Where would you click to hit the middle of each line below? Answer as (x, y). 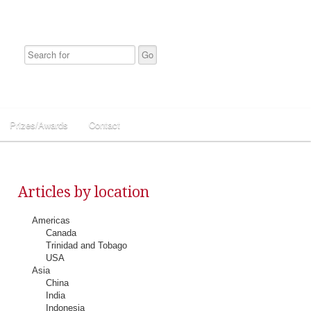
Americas (51, 220)
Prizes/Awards (39, 125)
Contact (104, 125)
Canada (61, 233)
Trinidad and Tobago (86, 245)
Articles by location (84, 192)
